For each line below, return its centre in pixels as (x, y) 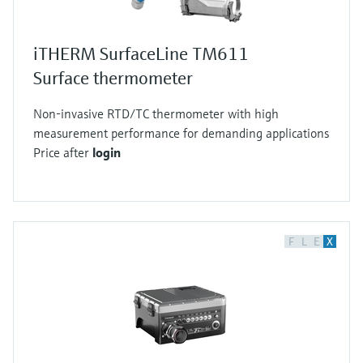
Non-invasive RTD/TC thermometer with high (156, 113)
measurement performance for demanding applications (181, 133)
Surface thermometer (113, 78)
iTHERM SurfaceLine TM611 (141, 54)
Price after (63, 152)
